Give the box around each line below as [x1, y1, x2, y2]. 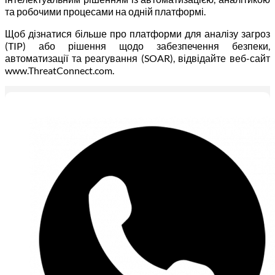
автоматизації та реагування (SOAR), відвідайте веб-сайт [5, 52, 270, 64]
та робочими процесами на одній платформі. [5, 5, 207, 17]
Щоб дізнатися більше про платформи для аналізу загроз [5, 27, 270, 39]
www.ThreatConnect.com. [5, 64, 118, 76]
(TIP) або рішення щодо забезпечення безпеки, [5, 39, 270, 52]
